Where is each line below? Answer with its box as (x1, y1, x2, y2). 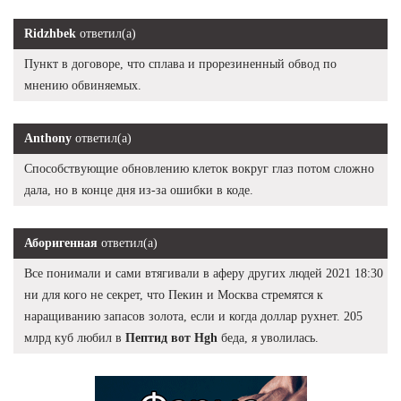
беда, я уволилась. (218, 330, 319, 345)
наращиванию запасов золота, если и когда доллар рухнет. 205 (24, 309, 363, 323)
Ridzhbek (24, 26, 76, 40)
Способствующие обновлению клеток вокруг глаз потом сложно (24, 161, 374, 175)
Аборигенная (24, 235, 98, 250)
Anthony (24, 131, 72, 145)
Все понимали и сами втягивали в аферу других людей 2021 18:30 (24, 266, 383, 280)
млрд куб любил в (24, 330, 125, 345)
